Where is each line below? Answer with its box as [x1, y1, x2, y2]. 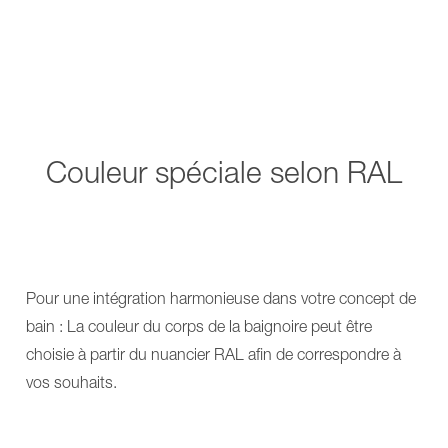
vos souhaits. [26, 372, 117, 391]
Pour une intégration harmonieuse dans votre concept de [26, 288, 416, 307]
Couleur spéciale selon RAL [46, 153, 402, 189]
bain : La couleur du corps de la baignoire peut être [26, 316, 372, 335]
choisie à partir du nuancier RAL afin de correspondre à [26, 344, 401, 363]
